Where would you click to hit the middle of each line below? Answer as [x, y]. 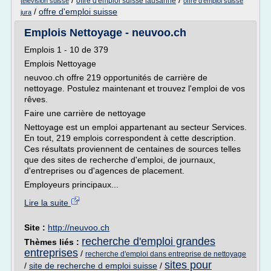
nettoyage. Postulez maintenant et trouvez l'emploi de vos [135, 88]
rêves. [36, 99]
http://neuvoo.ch [79, 227]
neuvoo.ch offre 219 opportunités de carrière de [116, 77]
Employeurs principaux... [71, 184]
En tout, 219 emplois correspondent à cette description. [130, 138]
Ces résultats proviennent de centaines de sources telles [132, 149]
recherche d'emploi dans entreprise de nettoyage [166, 254]
